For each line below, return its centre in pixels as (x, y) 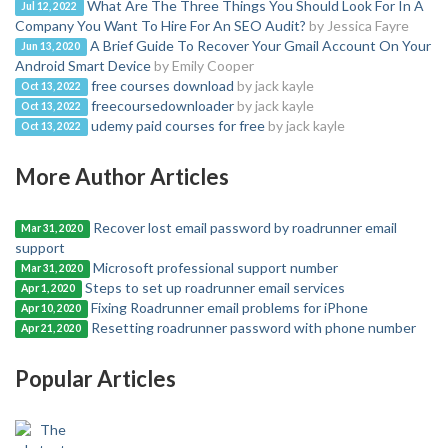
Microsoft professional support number (215, 267)
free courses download (162, 85)
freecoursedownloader (162, 105)
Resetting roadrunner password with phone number (253, 327)
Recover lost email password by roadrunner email (244, 227)
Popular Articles (95, 378)
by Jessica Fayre (359, 25)
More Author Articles (122, 176)
